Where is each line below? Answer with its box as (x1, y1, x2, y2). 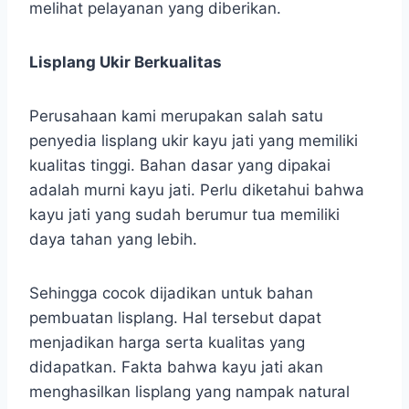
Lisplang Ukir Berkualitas (29, 52, 222, 71)
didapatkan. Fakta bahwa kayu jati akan (29, 357, 323, 376)
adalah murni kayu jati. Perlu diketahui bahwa (29, 180, 364, 199)
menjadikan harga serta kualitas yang (29, 332, 305, 351)
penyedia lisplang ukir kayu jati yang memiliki (29, 131, 358, 150)
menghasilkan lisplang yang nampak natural (29, 382, 350, 401)
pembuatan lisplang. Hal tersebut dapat (29, 308, 321, 327)
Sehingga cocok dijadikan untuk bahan (29, 283, 313, 302)
